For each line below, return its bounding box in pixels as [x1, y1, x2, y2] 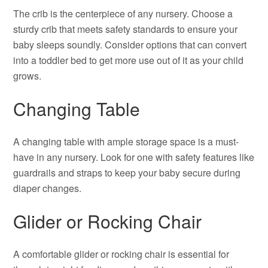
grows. [13, 69, 42, 83]
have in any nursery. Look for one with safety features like [13, 150, 255, 164]
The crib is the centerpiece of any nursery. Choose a [13, 7, 233, 20]
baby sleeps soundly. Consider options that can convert [13, 38, 247, 51]
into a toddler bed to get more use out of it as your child [13, 53, 244, 67]
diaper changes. [13, 181, 82, 195]
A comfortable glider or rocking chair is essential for [13, 247, 230, 261]
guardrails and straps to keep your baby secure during [13, 166, 241, 179]
